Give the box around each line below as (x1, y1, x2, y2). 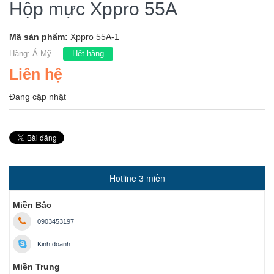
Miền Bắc (13, 200, 51, 210)
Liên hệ (9, 65, 62, 83)
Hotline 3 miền (109, 172, 165, 184)
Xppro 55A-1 (70, 32, 119, 42)
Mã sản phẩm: (9, 32, 70, 42)
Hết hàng (72, 49, 104, 58)
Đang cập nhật (9, 92, 66, 102)
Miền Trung (13, 262, 60, 272)
